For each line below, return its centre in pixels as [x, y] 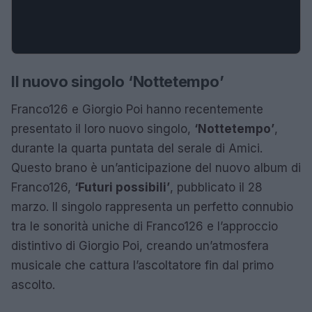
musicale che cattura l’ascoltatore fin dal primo [142, 265]
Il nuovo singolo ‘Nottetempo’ [118, 81]
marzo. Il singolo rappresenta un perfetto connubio [152, 207]
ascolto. [33, 285]
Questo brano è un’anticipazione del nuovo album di [156, 168]
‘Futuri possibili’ [122, 187]
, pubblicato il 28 [216, 187]
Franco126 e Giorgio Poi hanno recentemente [137, 109]
